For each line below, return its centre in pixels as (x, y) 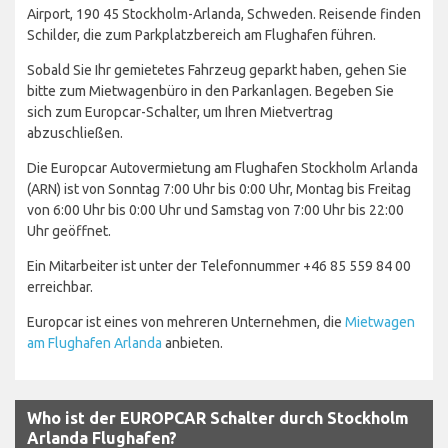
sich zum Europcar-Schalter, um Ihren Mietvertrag (180, 111)
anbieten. (192, 342)
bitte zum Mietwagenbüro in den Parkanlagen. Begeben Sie (210, 90)
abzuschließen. (75, 132)
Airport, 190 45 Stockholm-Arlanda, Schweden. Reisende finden (224, 13)
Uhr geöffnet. (69, 230)
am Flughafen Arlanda (94, 342)
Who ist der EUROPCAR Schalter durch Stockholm (218, 417)
